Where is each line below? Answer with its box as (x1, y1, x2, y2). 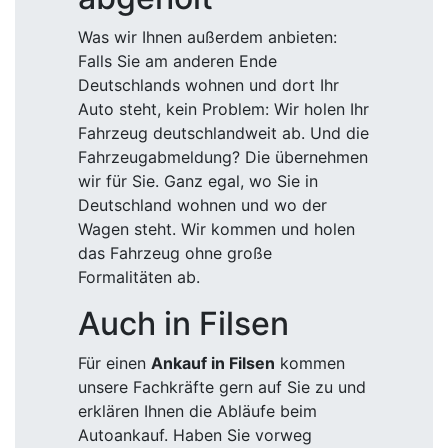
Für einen (78, 353, 151, 373)
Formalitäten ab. (78, 267, 200, 287)
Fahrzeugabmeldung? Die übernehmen (78, 147, 368, 167)
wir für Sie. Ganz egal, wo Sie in (78, 171, 318, 191)
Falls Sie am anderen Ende (78, 51, 277, 71)
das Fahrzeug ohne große (78, 243, 272, 263)
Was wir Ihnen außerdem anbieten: (78, 27, 337, 47)
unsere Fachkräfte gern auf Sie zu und (78, 377, 366, 397)
